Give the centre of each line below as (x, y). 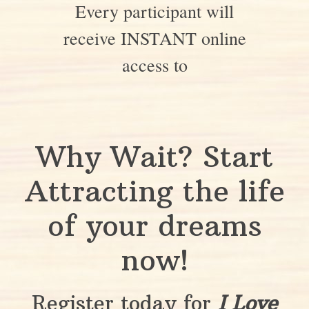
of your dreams (154, 226)
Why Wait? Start (154, 157)
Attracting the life (154, 191)
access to (154, 65)
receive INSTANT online (154, 38)
